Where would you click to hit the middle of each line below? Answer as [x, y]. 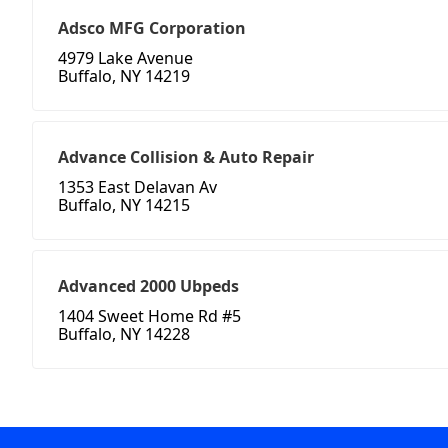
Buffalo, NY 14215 [124, 205]
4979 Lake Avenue [125, 58]
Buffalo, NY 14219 [124, 76]
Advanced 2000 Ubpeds [148, 286]
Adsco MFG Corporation [152, 28]
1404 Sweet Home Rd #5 [149, 316]
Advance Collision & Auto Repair [186, 157]
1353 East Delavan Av [137, 187]
